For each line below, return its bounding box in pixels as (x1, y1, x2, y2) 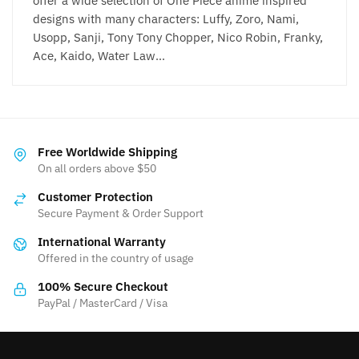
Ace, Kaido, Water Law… (33, 47, 165, 63)
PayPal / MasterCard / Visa (38, 295, 167, 310)
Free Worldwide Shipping (38, 143, 177, 159)
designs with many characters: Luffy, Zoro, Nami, (33, 10, 299, 26)
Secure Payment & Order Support (38, 205, 204, 220)
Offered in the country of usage (38, 250, 194, 265)
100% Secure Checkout (38, 278, 168, 294)
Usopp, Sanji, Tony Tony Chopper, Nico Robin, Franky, (33, 29, 323, 45)
